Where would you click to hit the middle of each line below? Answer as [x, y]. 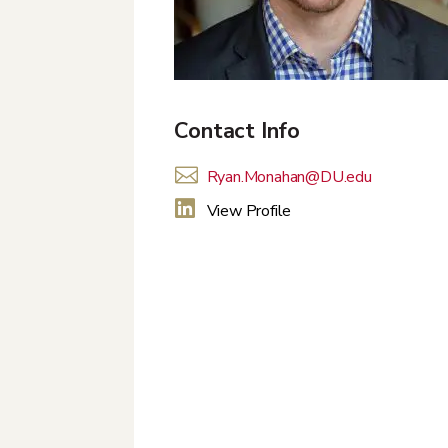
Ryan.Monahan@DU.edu [289, 177]
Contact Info [237, 131]
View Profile [249, 211]
